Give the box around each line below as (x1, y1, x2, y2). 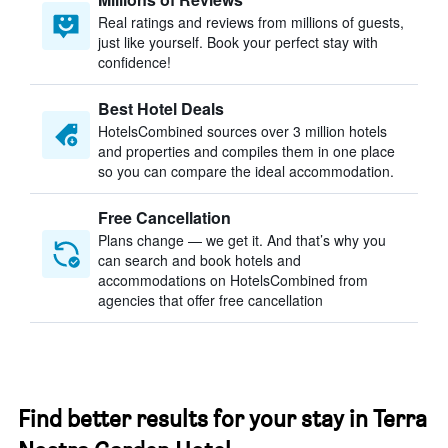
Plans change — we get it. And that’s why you (98, 230, 386, 250)
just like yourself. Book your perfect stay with (98, 32, 378, 52)
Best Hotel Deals (98, 97, 224, 120)
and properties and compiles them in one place (98, 141, 395, 161)
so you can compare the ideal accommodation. (98, 161, 394, 181)
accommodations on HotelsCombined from (98, 270, 368, 290)
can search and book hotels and (98, 250, 301, 270)
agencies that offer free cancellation (98, 290, 323, 310)
